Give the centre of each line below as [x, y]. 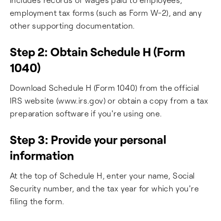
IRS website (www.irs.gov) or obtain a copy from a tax [109, 100]
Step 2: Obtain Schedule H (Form [97, 52]
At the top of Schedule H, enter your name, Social [102, 175]
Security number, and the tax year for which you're [104, 188]
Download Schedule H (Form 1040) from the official [105, 88]
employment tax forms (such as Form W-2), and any [106, 13]
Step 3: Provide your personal [88, 139]
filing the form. [37, 201]
